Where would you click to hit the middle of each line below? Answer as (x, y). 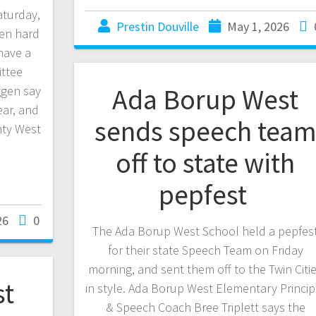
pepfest (205, 194)
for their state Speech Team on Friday (205, 250)
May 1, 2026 (258, 26)
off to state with (206, 163)
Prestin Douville (157, 26)
